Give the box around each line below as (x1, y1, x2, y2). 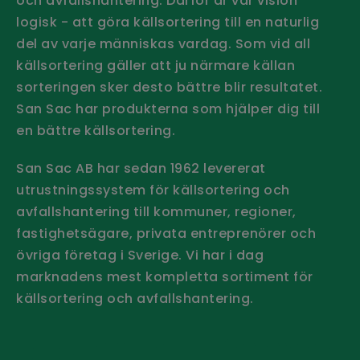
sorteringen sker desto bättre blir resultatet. (16, 77, 322, 96)
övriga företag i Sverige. (16, 245, 186, 264)
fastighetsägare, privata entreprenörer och (16, 223, 316, 243)
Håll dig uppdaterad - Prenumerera (16, 331, 337, 358)
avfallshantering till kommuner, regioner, (16, 202, 297, 221)
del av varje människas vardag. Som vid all (16, 34, 310, 53)
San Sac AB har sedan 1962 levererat (16, 158, 266, 178)
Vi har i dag (186, 245, 264, 264)
